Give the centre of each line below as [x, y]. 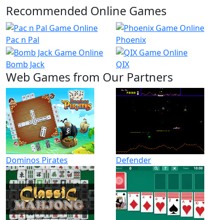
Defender [134, 160]
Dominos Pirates [37, 160]
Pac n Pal [23, 40]
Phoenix [131, 40]
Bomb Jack [25, 65]
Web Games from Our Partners [89, 77]
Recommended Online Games [86, 11]
